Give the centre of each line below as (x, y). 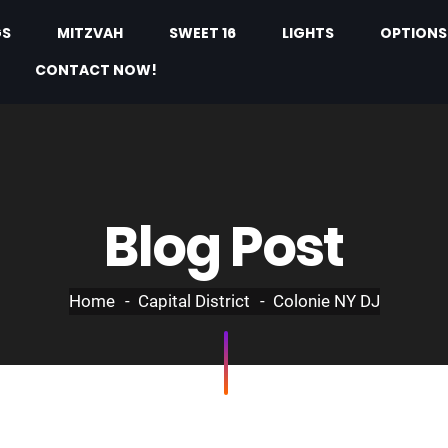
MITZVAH (90, 33)
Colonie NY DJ (326, 300)
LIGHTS (308, 33)
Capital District (193, 300)
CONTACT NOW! (96, 70)
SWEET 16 (203, 33)
